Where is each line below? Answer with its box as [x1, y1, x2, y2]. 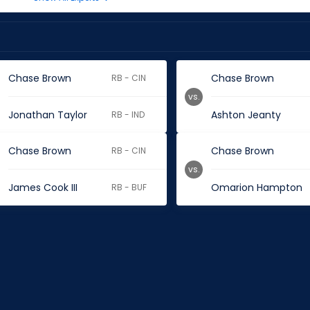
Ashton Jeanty [211, 108, 282, 122]
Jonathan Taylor [8, 108, 87, 122]
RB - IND [111, 109, 145, 120]
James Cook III [8, 181, 77, 194]
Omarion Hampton [211, 181, 303, 194]
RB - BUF [111, 181, 147, 193]
